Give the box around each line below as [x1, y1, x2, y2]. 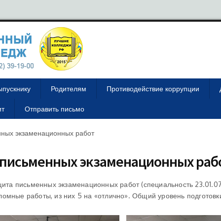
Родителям [51, 84, 86, 93]
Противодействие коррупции [107, 84, 199, 93]
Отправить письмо [25, 105, 84, 113]
